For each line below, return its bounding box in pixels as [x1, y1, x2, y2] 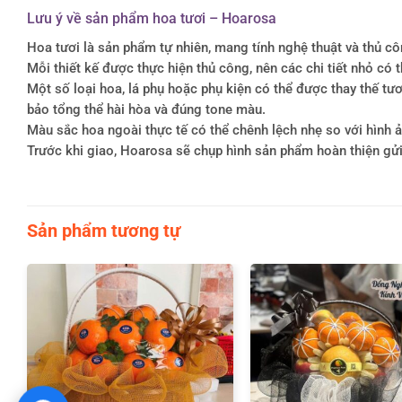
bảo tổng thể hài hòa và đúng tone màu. [27, 102, 266, 118]
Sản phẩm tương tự [27, 220, 180, 242]
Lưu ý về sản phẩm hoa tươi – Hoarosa [27, 10, 276, 28]
